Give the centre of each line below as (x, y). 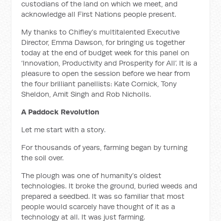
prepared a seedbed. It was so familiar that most (103, 196)
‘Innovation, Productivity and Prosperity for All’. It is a (110, 63)
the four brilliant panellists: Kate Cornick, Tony (99, 84)
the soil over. (43, 158)
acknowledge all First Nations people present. (99, 14)
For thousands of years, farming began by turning (105, 147)
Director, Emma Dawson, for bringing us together (103, 42)
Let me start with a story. (64, 129)
